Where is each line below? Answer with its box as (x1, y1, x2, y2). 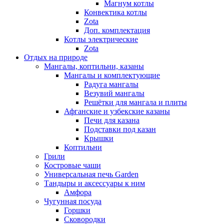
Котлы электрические (64, 35, 138, 43)
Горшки (64, 206, 90, 214)
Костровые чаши (44, 161, 101, 169)
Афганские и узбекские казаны (64, 107, 170, 115)
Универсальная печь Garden (44, 170, 138, 178)
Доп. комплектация (84, 26, 150, 34)
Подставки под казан (84, 125, 156, 133)
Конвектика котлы (84, 8, 147, 16)
